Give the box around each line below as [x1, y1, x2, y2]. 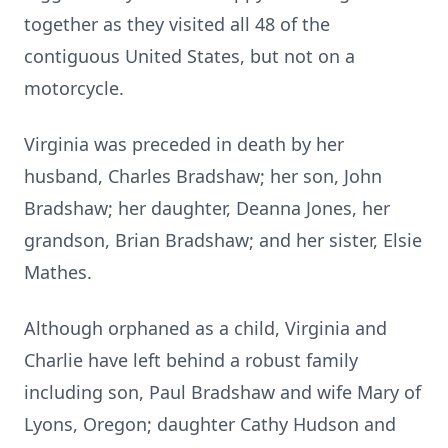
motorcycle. [24, 76, 124, 100]
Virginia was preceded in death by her [24, 132, 344, 156]
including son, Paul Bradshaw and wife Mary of [24, 380, 421, 404]
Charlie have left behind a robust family [24, 348, 358, 372]
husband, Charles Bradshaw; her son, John [24, 164, 382, 188]
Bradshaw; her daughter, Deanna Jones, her [24, 196, 390, 220]
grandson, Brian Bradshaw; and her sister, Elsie [24, 228, 422, 252]
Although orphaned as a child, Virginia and [24, 316, 387, 340]
